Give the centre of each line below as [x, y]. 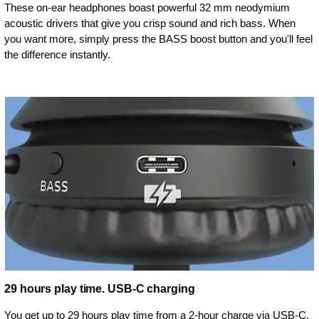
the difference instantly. [57, 54]
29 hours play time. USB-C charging [100, 288]
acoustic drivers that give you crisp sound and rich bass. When [150, 23]
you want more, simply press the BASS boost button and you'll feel [158, 38]
